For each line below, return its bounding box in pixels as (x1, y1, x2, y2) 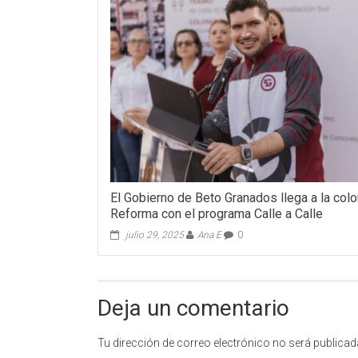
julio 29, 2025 (125, 229, 185, 241)
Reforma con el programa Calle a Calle (110, 206, 324, 222)
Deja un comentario (97, 295, 289, 322)
